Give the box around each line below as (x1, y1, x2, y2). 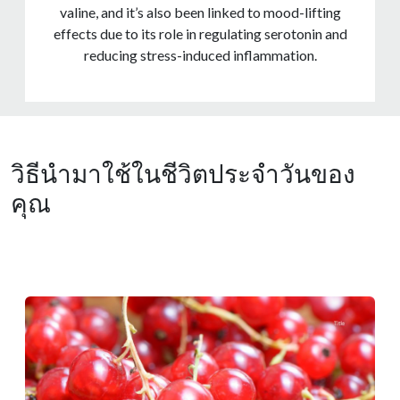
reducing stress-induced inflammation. (83, 46, 317, 64)
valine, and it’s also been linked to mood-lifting (59, 4, 341, 21)
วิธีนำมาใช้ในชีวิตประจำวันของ (11, 158, 355, 189)
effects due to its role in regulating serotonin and (53, 25, 347, 43)
